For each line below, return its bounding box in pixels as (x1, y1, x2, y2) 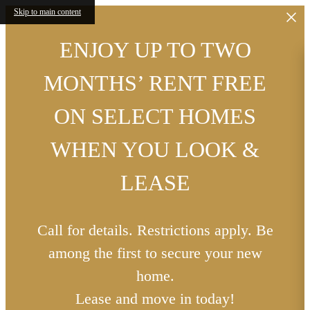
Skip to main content (14, 7, 81, 17)
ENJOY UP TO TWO (59, 37, 251, 63)
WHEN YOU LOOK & (51, 137, 259, 163)
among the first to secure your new (48, 244, 262, 262)
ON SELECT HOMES (54, 104, 256, 129)
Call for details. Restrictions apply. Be (37, 221, 273, 239)
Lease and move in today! (75, 289, 235, 307)
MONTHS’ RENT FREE (44, 71, 266, 96)
